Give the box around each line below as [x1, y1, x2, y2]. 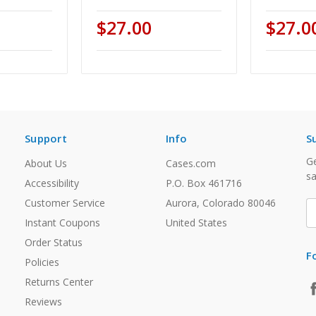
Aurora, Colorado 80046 [165, 196, 276, 210]
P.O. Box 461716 [165, 176, 242, 190]
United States [165, 216, 227, 230]
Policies [25, 255, 59, 269]
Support [25, 131, 67, 146]
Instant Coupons [25, 216, 100, 230]
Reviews [25, 295, 62, 309]
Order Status [25, 236, 83, 250]
